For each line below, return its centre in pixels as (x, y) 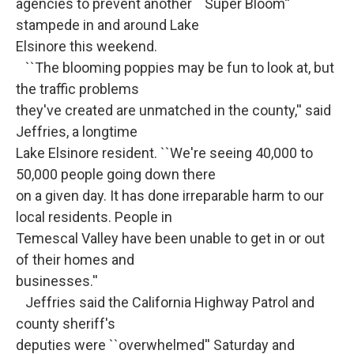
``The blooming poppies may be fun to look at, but (175, 68)
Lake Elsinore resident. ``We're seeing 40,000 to (164, 153)
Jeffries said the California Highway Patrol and (165, 303)
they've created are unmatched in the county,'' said (173, 111)
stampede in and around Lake (107, 25)
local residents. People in (94, 217)
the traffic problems (77, 89)
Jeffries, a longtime (77, 132)
